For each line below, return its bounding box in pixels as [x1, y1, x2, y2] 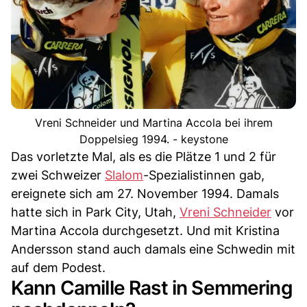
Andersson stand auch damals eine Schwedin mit [11, 242, 295, 257]
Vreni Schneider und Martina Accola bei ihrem [34, 116, 273, 130]
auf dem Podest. [11, 260, 106, 275]
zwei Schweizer [11, 168, 105, 183]
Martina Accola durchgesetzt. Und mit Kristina [11, 223, 280, 238]
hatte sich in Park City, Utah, [11, 205, 180, 220]
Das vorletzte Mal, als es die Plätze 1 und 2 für [11, 149, 276, 164]
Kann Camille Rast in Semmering [11, 276, 293, 300]
